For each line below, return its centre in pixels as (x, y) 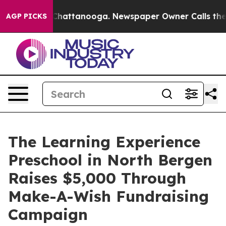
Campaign (48, 214)
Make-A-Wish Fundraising (108, 196)
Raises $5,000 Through (97, 178)
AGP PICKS (26, 16)
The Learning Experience (104, 142)
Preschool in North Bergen (110, 160)
